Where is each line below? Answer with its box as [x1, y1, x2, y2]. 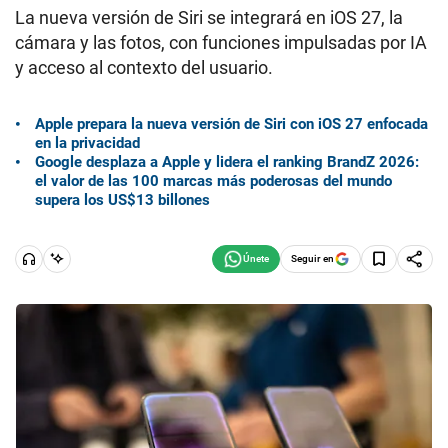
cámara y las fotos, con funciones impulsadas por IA [15, 32, 427, 53]
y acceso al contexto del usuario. [15, 57, 273, 78]
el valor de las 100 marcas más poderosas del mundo [35, 171, 392, 190]
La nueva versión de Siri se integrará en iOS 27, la [15, 7, 403, 28]
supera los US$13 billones [35, 190, 210, 209]
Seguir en [291, 252, 334, 264]
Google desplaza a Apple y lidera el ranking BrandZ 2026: [35, 152, 419, 171]
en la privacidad [35, 133, 140, 152]
